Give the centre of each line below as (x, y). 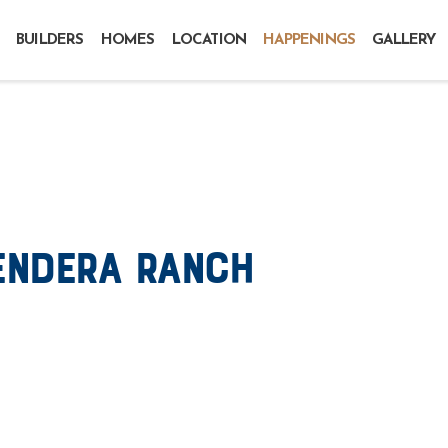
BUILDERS (49, 40)
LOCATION (209, 40)
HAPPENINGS (309, 40)
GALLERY (404, 40)
